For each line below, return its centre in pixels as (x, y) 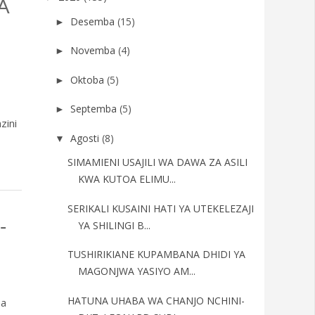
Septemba (95, 109)
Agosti (86, 138)
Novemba (94, 50)
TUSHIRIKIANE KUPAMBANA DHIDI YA (156, 254)
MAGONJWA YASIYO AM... (136, 271)
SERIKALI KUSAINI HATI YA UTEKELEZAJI (160, 208)
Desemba (94, 21)
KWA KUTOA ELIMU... (127, 179)
